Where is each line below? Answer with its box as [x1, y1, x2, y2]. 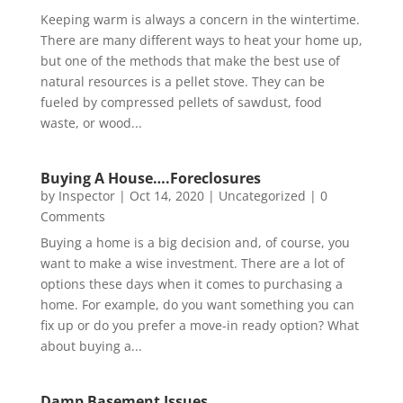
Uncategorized [218, 187, 306, 205]
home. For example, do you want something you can [40, 296, 354, 314]
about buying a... [40, 337, 142, 355]
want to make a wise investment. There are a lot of [40, 255, 345, 273]
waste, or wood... [40, 114, 142, 132]
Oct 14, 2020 [129, 187, 204, 205]
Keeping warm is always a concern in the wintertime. [40, 11, 360, 29]
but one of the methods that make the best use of [40, 52, 340, 70]
